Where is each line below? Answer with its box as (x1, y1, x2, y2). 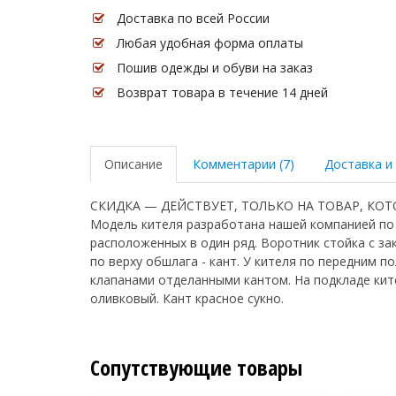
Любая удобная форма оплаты (117, 34, 303, 51)
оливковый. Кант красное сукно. (90, 290, 284, 307)
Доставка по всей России (117, 10, 270, 27)
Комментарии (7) (193, 156, 294, 172)
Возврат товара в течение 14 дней (117, 84, 328, 101)
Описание (104, 156, 163, 172)
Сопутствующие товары (90, 353, 302, 382)
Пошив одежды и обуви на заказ (117, 59, 313, 76)
